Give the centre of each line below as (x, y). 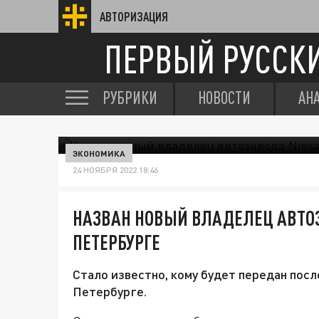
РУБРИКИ (130, 98)
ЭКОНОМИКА (99, 153)
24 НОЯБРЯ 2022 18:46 (115, 170)
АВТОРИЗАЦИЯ (134, 16)
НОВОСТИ (224, 98)
